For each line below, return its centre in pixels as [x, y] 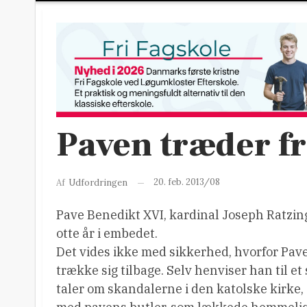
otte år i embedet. [107, 233]
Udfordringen [98, 183]
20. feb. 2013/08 [187, 182]
